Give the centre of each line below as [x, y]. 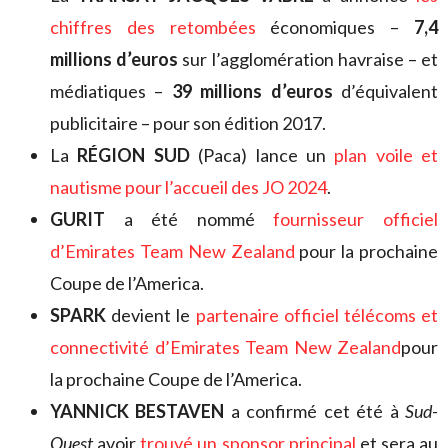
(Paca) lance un [262, 154]
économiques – [335, 26]
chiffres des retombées [153, 26]
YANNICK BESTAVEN [137, 410]
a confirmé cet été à [315, 410]
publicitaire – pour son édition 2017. [188, 122]
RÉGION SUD [133, 154]
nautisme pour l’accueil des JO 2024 [188, 186]
